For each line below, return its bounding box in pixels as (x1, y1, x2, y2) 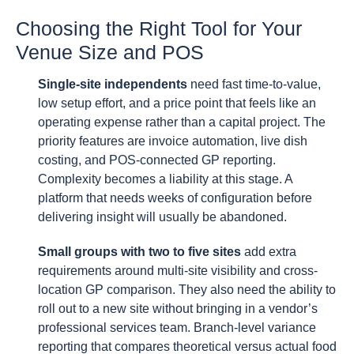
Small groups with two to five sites (38, 244, 241, 258)
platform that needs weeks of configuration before (38, 190, 312, 205)
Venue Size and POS (16, 40, 204, 63)
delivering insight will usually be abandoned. (38, 209, 287, 224)
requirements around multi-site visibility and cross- (38, 263, 318, 277)
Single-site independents (38, 77, 187, 91)
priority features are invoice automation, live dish (38, 134, 307, 148)
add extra (241, 244, 296, 258)
